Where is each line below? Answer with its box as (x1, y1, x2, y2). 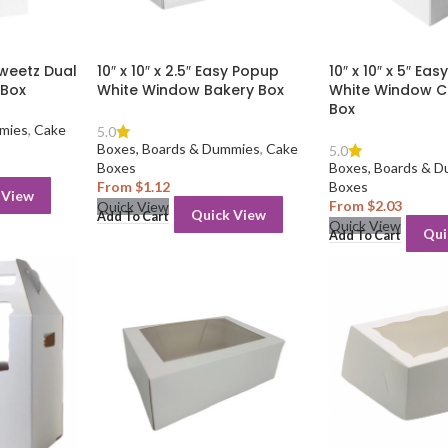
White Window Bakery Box (97, 80, 285, 101)
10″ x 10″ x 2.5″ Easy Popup (97, 61, 280, 82)
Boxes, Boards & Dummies (97, 140, 261, 158)
